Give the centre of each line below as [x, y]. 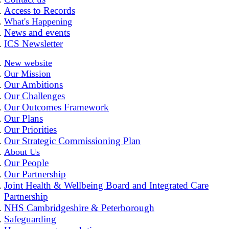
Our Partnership [35, 174]
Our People [26, 163]
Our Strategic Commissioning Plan [72, 141]
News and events [37, 32]
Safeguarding [30, 219]
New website [28, 63]
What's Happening [38, 21]
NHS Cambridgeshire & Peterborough [79, 208]
